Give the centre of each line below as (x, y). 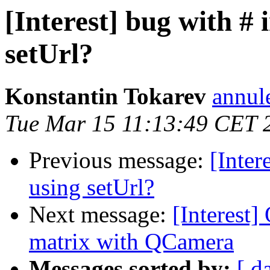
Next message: (101, 215)
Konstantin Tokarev (105, 96)
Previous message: (119, 160)
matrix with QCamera (131, 242)
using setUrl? (92, 187)
